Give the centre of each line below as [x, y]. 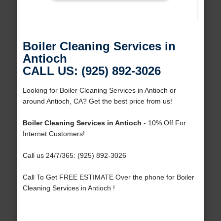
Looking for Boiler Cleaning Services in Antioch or [99, 91]
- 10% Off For [164, 123]
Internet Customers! [54, 134]
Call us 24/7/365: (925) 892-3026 [74, 156]
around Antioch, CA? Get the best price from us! [97, 101]
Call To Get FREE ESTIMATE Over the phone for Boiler [108, 177]
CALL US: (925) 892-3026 [92, 71]
